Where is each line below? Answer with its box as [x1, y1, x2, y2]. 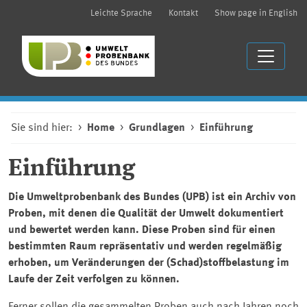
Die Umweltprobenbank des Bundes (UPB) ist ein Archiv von [8, 192, 296, 203]
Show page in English [214, 9, 297, 18]
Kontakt [169, 9, 198, 18]
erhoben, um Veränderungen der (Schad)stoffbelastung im [8, 258, 289, 269]
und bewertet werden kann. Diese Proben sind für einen [8, 225, 275, 236]
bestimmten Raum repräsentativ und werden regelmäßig [8, 241, 282, 252]
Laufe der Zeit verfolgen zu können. [8, 274, 180, 285]
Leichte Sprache [90, 9, 152, 18]
